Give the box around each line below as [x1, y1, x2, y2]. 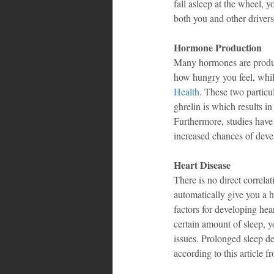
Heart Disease [174, 157, 231, 172]
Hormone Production [174, 40, 262, 54]
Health [174, 84, 199, 98]
